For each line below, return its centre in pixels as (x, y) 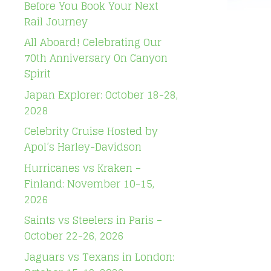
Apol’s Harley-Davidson (83, 147)
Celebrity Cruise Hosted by (91, 131)
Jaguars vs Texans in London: (99, 256)
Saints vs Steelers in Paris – (93, 220)
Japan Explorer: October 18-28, (101, 94)
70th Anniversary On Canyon (96, 58)
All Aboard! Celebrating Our (93, 42)
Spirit (38, 73)
